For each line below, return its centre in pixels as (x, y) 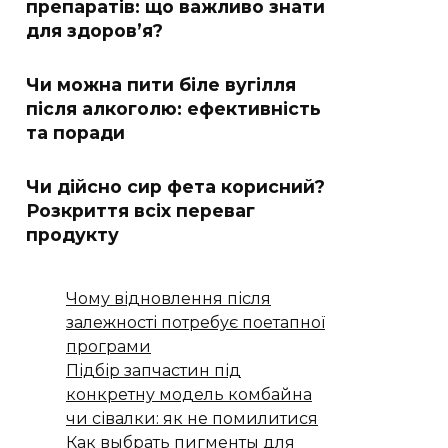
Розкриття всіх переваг (140, 210)
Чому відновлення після (168, 298)
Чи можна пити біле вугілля (161, 84)
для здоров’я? (94, 30)
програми (108, 346)
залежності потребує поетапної (195, 322)
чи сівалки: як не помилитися (192, 418)
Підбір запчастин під (153, 370)
